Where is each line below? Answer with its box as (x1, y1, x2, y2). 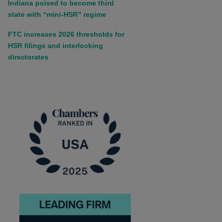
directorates (7, 53, 49, 61)
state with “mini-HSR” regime (7, 10, 106, 18)
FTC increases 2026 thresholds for (7, 30, 124, 38)
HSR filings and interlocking (7, 41, 103, 50)
